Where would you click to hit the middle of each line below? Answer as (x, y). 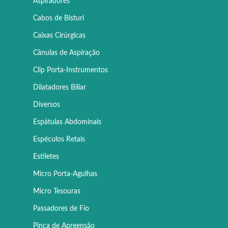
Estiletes (46, 157)
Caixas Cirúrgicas (59, 36)
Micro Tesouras (57, 192)
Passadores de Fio (61, 209)
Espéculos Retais (59, 140)
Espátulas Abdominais (67, 122)
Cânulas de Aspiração (66, 53)
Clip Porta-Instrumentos (70, 70)
